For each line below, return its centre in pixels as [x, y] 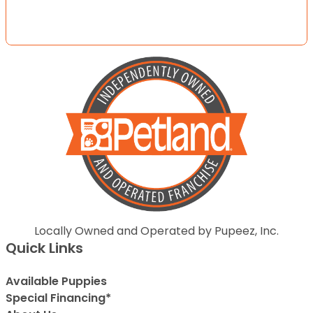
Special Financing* [58, 298]
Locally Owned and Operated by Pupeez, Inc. [156, 231]
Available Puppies [56, 282]
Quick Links [44, 248]
